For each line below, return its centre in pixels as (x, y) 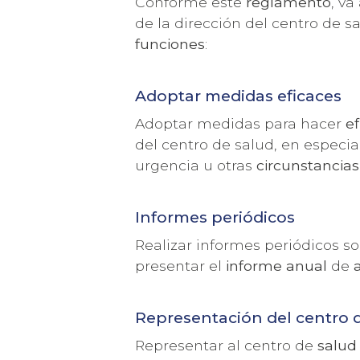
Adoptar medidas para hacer (241, 123)
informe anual (277, 265)
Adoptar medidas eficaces (239, 95)
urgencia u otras (196, 165)
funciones (170, 43)
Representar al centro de (227, 345)
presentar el (181, 265)
